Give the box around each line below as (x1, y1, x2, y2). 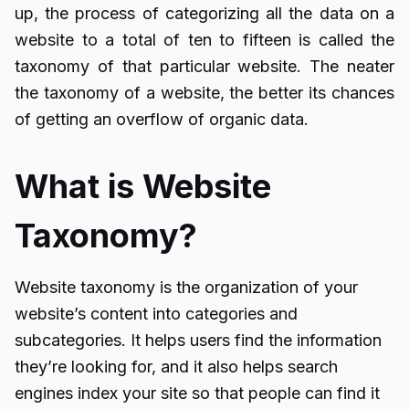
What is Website (15, 166, 271, 206)
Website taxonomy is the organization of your (15, 278, 358, 297)
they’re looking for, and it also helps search (15, 357, 338, 376)
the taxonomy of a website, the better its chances (15, 83, 394, 102)
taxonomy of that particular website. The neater (15, 57, 394, 76)
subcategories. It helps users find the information (15, 330, 382, 350)
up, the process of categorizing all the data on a (15, 4, 394, 23)
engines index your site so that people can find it (15, 383, 380, 403)
